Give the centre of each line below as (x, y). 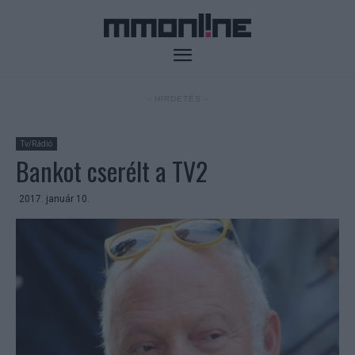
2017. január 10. (54, 199)
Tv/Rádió (36, 144)
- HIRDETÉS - (177, 99)
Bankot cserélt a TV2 (112, 171)
